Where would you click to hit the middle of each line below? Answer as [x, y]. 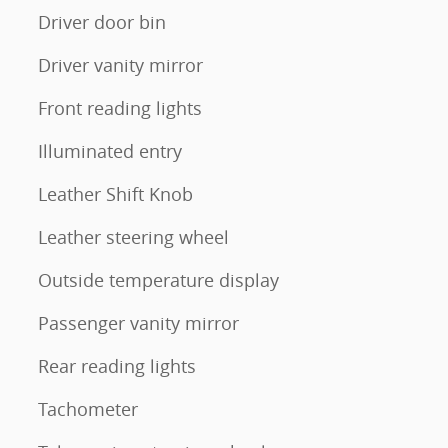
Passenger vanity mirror [138, 322]
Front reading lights [120, 107]
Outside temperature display [158, 279]
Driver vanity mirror [120, 64]
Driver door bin [102, 21]
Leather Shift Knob [115, 193]
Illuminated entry [110, 150]
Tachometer [88, 408]
